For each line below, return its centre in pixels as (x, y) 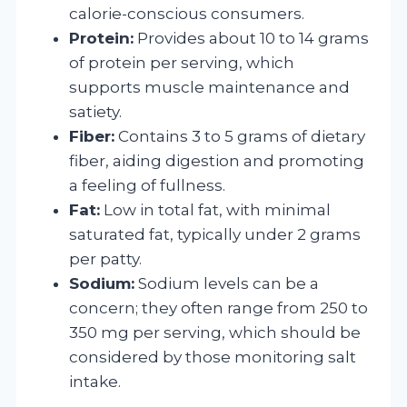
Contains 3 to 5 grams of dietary (240, 136)
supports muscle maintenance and (209, 87)
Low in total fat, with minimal (215, 209)
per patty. (105, 258)
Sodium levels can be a (227, 283)
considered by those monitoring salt (213, 357)
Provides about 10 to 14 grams (251, 38)
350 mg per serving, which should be (215, 332)
